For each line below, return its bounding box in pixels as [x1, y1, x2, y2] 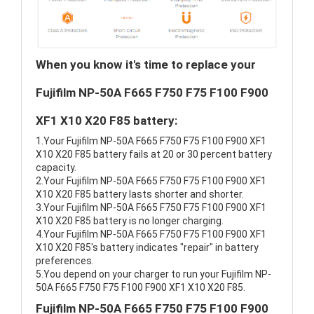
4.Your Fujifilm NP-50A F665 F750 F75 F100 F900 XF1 [36, 228, 266, 240]
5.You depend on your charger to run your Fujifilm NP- [36, 268, 271, 280]
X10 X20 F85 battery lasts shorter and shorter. [36, 189, 244, 200]
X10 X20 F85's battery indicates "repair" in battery [36, 242, 259, 254]
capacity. [36, 162, 76, 174]
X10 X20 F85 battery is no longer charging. [36, 215, 224, 227]
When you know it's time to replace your [36, 57, 256, 72]
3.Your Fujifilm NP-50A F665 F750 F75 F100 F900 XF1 [36, 202, 266, 214]
